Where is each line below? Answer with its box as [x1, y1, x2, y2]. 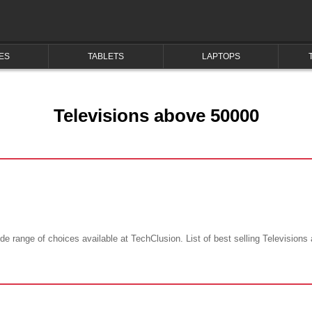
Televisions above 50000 [53, 106, 259, 125]
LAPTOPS [201, 52, 240, 61]
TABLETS [88, 52, 124, 61]
